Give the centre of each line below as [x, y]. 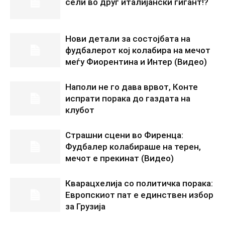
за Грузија [85, 206]
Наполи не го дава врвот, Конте [132, 87]
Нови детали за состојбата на [128, 38]
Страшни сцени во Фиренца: [124, 135]
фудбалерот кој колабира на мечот [138, 50]
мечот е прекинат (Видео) [120, 158]
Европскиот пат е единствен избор [139, 195]
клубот [80, 110]
